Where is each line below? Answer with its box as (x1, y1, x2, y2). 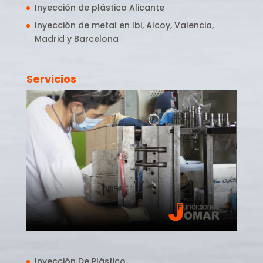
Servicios (26, 72, 76, 87)
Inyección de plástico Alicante (34, 1, 164, 14)
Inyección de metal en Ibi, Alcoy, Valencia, (34, 19, 214, 31)
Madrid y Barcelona (34, 32, 119, 45)
